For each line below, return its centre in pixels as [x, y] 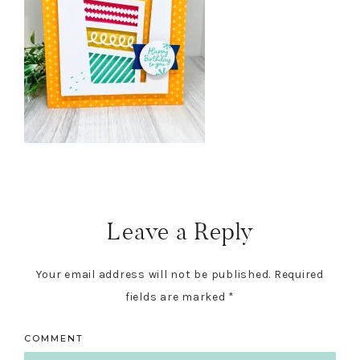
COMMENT [54, 339]
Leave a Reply [180, 232]
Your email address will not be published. [153, 275]
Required [299, 275]
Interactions [90, 233]
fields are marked [177, 297]
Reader [63, 200]
